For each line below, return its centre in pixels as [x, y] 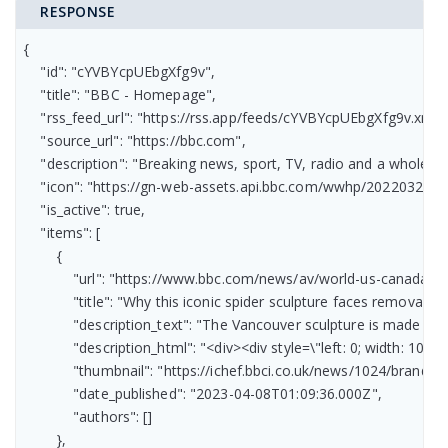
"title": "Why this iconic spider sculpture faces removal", [230, 301]
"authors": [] [88, 416]
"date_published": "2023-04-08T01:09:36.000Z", [203, 393]
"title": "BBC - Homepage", [120, 94]
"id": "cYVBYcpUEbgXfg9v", [119, 71]
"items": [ [62, 232]
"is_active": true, [85, 209]
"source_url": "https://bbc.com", [135, 140]
